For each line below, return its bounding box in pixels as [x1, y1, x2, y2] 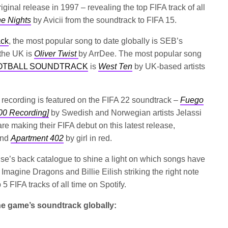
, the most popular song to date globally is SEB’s [9, 37, 183, 46]
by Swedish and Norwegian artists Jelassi [49, 108, 202, 118]
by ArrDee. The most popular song [78, 49, 202, 59]
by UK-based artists [132, 62, 206, 71]
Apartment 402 [11, 134, 64, 143]
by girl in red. [64, 134, 112, 143]
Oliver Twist [34, 49, 79, 59]
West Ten [98, 62, 133, 71]
